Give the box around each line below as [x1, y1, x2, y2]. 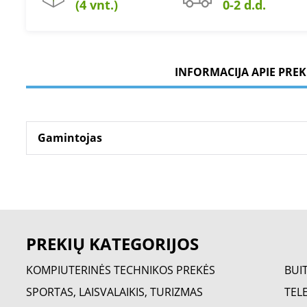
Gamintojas [38, 130, 102, 145]
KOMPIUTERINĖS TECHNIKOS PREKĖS [26, 262, 215, 278]
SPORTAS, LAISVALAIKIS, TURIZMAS [26, 284, 203, 299]
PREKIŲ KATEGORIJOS [26, 232, 199, 255]
